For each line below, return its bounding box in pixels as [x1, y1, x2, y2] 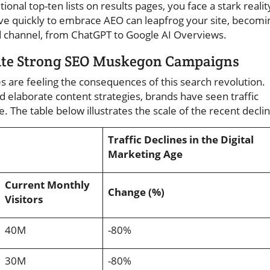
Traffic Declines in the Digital [108, 133, 254, 147]
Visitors [5, 192, 43, 207]
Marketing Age [108, 147, 183, 162]
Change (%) [108, 185, 165, 199]
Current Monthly [5, 178, 90, 192]
